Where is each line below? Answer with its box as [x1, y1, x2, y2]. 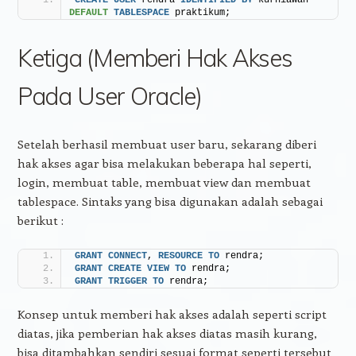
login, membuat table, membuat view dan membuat [17, 173, 311, 190]
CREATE [107, 262, 141, 274]
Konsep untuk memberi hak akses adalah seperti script [17, 305, 327, 322]
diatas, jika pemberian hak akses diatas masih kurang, [17, 324, 317, 341]
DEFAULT [68, 6, 108, 18]
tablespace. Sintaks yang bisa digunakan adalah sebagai [17, 192, 323, 209]
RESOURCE [157, 250, 203, 261]
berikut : [17, 211, 64, 228]
